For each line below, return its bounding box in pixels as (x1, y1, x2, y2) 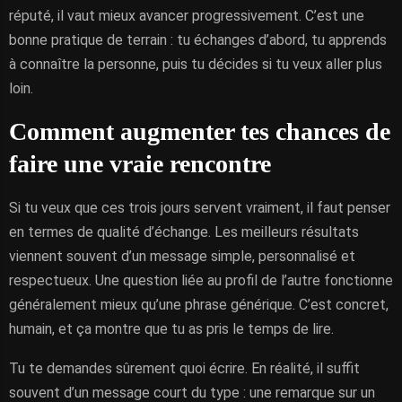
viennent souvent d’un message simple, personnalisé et (9, 248, 355, 265)
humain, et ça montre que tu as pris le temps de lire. (9, 320, 334, 337)
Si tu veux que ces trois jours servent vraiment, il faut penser (9, 199, 390, 216)
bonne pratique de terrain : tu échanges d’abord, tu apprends (9, 31, 387, 48)
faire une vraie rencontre (9, 150, 271, 178)
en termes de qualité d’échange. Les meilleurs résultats (9, 223, 359, 240)
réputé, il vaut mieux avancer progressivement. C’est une (9, 7, 364, 24)
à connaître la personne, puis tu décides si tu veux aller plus (9, 56, 382, 73)
